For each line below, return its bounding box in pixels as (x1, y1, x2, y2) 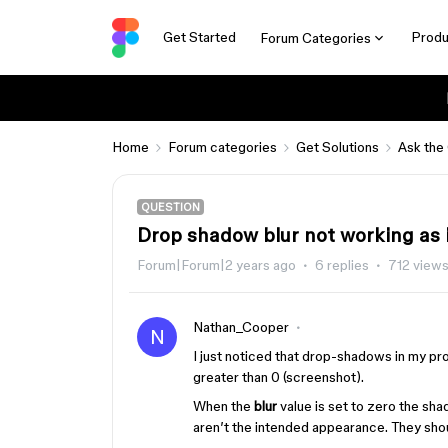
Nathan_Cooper (193, 319, 289, 335)
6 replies (315, 257, 369, 273)
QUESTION (141, 201, 200, 213)
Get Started (162, 29, 236, 45)
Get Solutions (296, 139, 379, 155)
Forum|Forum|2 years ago (137, 257, 296, 273)
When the (193, 398, 254, 414)
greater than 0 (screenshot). (193, 369, 364, 385)
